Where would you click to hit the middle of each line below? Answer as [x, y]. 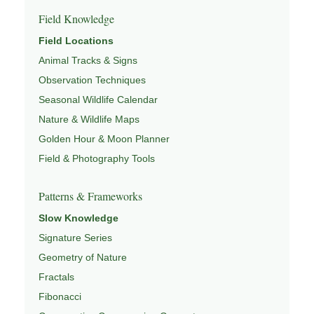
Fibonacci [60, 296]
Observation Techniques [92, 80]
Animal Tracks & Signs [88, 60]
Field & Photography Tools [97, 158]
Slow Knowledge [78, 218]
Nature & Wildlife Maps [89, 119]
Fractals [56, 277]
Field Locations [76, 40]
